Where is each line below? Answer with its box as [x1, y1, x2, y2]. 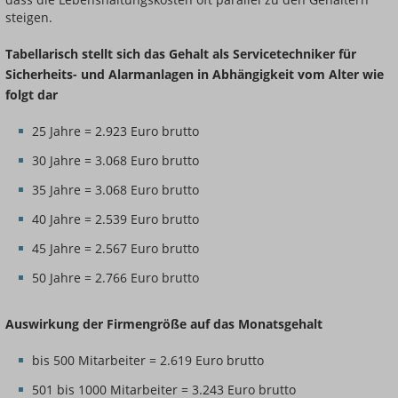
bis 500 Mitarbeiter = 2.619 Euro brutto [32, 352, 264, 370]
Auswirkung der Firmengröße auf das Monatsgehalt [5, 314, 322, 332]
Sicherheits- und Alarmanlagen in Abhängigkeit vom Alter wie [5, 65, 384, 83]
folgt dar [5, 85, 58, 103]
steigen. [5, 9, 52, 27]
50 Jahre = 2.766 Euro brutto [32, 269, 199, 287]
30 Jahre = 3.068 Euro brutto [32, 152, 199, 170]
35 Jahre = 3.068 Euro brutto [32, 181, 199, 199]
